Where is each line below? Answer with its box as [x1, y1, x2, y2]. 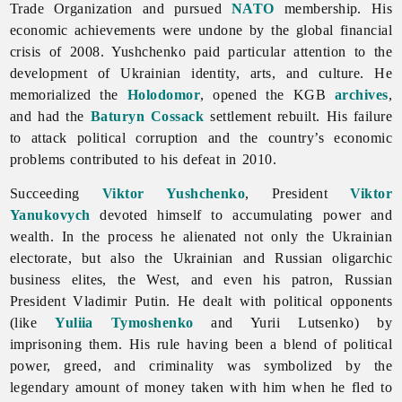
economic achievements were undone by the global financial [9, 22, 393, 38]
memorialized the [9, 86, 127, 102]
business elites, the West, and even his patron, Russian [9, 271, 393, 287]
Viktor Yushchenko [101, 185, 246, 201]
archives [334, 86, 389, 102]
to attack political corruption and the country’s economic [9, 129, 393, 145]
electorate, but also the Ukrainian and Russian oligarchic [9, 249, 393, 266]
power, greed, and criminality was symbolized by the [9, 357, 393, 373]
